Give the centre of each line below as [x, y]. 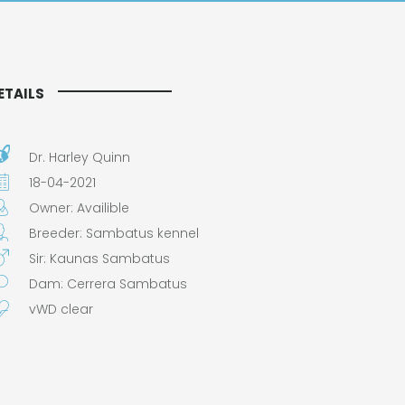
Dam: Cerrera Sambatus [108, 284]
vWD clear [61, 309]
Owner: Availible [79, 208]
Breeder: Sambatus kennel [114, 233]
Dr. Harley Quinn [80, 157]
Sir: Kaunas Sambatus [99, 259]
